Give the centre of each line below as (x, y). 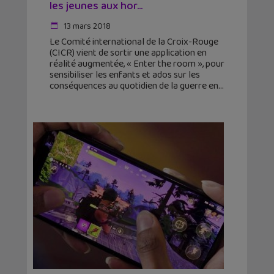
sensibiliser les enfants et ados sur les (125, 75)
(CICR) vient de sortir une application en (128, 53)
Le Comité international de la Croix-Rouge (134, 42)
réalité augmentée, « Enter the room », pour (137, 64)
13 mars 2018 (86, 27)
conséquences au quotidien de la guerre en (134, 86)
